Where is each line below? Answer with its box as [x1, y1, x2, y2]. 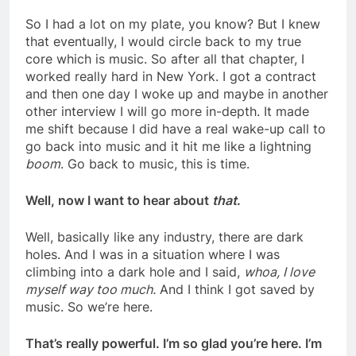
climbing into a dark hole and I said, [25, 264, 244, 281]
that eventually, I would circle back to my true [25, 33, 301, 50]
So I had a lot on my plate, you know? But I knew [25, 16, 320, 33]
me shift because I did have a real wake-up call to [25, 121, 326, 137]
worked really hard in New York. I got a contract [25, 68, 316, 85]
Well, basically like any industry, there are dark [25, 229, 304, 246]
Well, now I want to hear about [25, 192, 212, 209]
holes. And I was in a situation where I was [25, 246, 280, 263]
